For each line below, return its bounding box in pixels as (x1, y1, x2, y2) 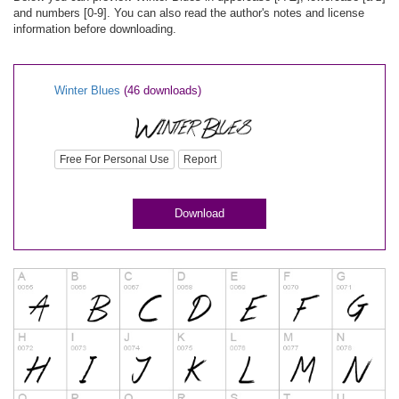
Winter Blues (54, 84, 120, 97)
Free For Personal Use (60, 153, 169, 167)
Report (183, 153, 216, 167)
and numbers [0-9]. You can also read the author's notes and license (13, 6, 364, 20)
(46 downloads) (124, 84, 201, 97)
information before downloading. (13, 22, 176, 36)
